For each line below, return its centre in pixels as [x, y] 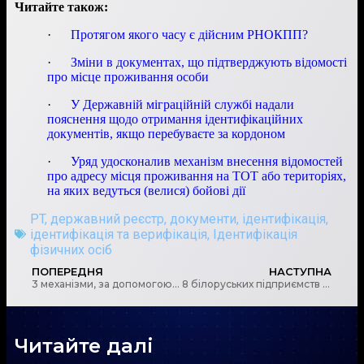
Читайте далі [84, 345]
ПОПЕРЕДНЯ [67, 271]
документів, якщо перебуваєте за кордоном [166, 133]
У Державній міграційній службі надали [182, 104]
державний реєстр [107, 219]
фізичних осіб [71, 249]
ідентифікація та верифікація [119, 234]
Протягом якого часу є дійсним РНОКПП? [189, 34]
